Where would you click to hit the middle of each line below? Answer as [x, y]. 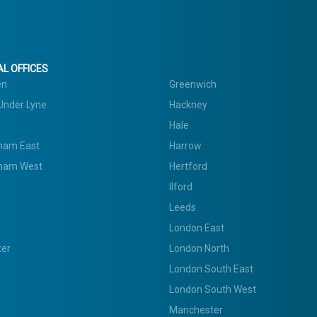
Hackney [188, 104]
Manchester [196, 310]
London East [197, 227]
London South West [213, 289]
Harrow [185, 145]
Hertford [188, 166]
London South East [211, 269]
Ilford [181, 186]
